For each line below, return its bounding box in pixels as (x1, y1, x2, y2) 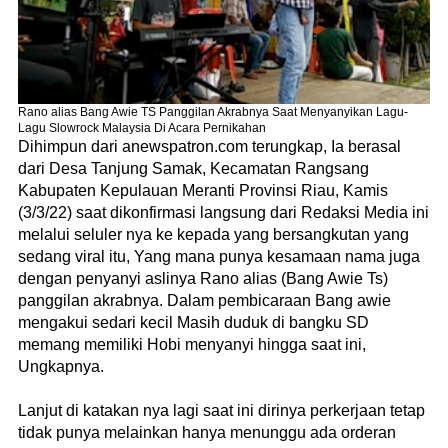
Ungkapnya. (18, 357, 104, 375)
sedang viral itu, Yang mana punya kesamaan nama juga (18, 247, 420, 265)
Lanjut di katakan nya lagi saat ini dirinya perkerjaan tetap (18, 401, 425, 419)
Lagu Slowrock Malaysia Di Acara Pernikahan (18, 120, 266, 135)
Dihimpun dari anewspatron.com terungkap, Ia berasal (18, 137, 401, 155)
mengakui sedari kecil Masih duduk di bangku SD (18, 313, 369, 331)
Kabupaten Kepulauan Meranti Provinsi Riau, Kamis (18, 181, 388, 199)
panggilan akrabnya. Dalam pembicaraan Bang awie (18, 291, 391, 309)
